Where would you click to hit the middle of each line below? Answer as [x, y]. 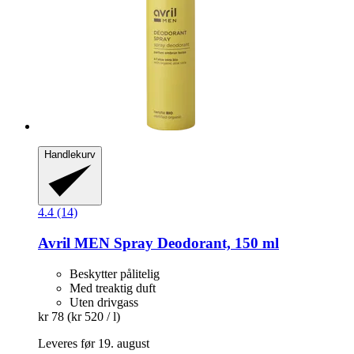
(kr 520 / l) [94, 316]
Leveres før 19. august [94, 343]
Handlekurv [70, 155]
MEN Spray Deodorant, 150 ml [175, 243]
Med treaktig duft [113, 288]
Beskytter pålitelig [115, 273]
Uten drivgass [104, 302]
